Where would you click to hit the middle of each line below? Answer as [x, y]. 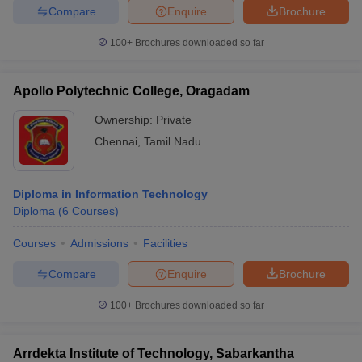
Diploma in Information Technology [110, 194]
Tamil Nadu [173, 141]
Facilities [165, 243]
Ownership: [125, 120]
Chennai [116, 141]
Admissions [99, 243]
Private [174, 120]
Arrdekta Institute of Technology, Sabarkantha [154, 354]
